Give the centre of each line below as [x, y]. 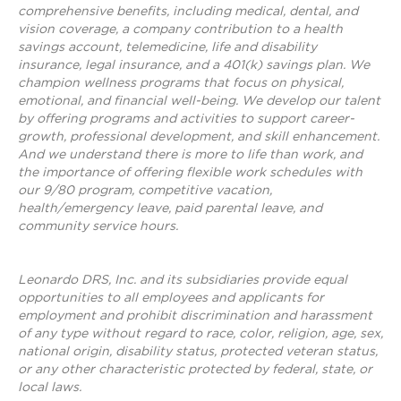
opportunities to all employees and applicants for [171, 297]
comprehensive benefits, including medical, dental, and [188, 11]
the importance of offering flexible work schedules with [190, 172]
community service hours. [100, 226]
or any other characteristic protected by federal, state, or [195, 369]
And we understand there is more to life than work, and [190, 154]
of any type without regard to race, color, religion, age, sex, [200, 333]
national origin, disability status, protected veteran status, [198, 351]
